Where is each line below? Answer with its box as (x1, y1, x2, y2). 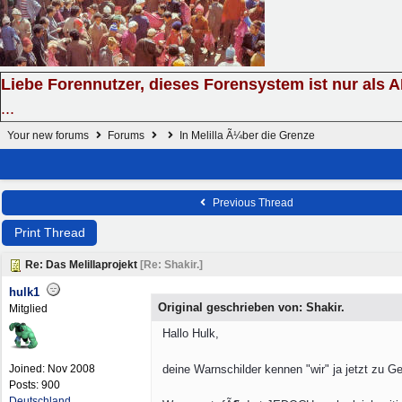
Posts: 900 (9, 379, 60, 391)
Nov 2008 (48, 363, 95, 375)
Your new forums (7, 129, 89, 142)
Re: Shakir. (144, 258, 199, 271)
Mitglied (9, 302, 48, 315)
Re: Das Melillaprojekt (25, 258, 137, 271)
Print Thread (13, 225, 85, 240)
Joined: (9, 363, 48, 375)
